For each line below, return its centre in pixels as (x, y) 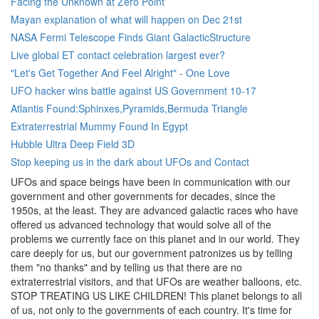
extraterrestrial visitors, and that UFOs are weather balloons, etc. (156, 281)
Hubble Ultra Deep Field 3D (73, 144)
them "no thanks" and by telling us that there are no (126, 267)
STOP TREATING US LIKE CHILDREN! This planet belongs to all (156, 296)
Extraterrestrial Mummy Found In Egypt (99, 126)
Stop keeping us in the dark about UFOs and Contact (130, 162)
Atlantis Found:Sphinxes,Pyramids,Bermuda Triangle (129, 108)
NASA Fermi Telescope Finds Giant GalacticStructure (131, 37)
